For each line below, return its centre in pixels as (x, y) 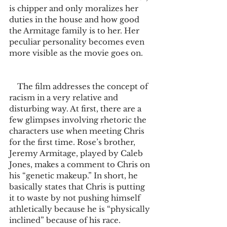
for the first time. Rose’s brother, (73, 142)
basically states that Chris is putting (78, 187)
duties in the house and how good (75, 20)
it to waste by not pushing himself (76, 198)
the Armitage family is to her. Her (75, 31)
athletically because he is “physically (81, 209)
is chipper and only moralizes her (75, 8)
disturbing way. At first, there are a (76, 109)
